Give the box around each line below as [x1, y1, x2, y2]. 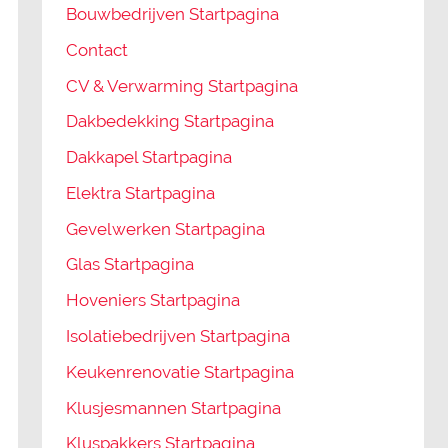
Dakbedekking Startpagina [66, 111, 275, 132]
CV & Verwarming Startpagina [66, 75, 299, 96]
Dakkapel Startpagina [66, 147, 233, 168]
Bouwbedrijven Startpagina [66, 4, 280, 25]
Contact [66, 39, 129, 60]
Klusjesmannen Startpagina [66, 397, 282, 418]
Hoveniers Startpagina [66, 290, 241, 311]
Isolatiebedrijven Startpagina [66, 326, 291, 347]
